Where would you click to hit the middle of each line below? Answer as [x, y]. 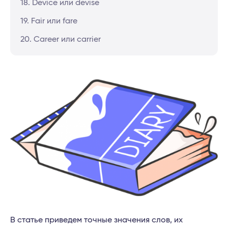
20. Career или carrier [61, 39]
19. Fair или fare [49, 21]
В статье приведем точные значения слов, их [96, 220]
